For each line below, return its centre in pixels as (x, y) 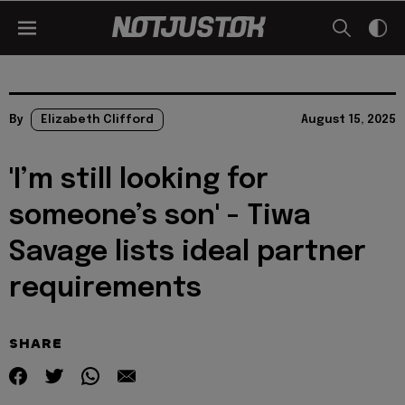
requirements (105, 289)
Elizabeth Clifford (97, 120)
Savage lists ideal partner (188, 253)
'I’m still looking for (139, 180)
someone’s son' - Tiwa (160, 217)
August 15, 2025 (348, 120)
